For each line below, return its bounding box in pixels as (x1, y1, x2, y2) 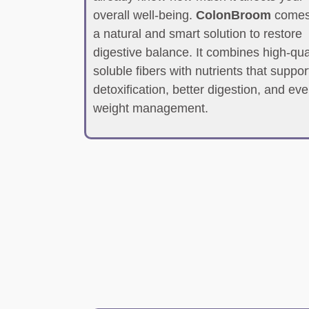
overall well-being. (93, 8, 196, 22)
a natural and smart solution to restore (93, 27, 302, 41)
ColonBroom (196, 8, 271, 22)
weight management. (93, 101, 208, 115)
